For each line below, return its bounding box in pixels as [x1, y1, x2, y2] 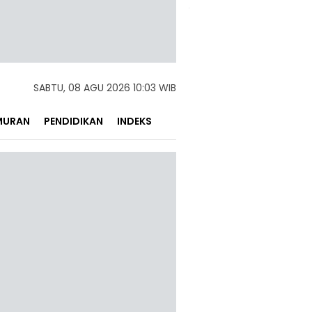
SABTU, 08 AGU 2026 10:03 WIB [33, 81, 176, 95]
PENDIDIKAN [44, 114, 103, 128]
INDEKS [117, 114, 152, 128]
